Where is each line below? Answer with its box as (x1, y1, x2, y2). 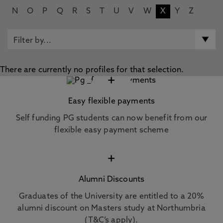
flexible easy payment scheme (54, 126, 169, 134)
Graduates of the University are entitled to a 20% (18, 193, 205, 201)
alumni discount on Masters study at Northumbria (17, 205, 206, 213)
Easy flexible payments (68, 98, 155, 106)
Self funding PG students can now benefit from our (15, 114, 208, 122)
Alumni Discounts (78, 176, 145, 184)
